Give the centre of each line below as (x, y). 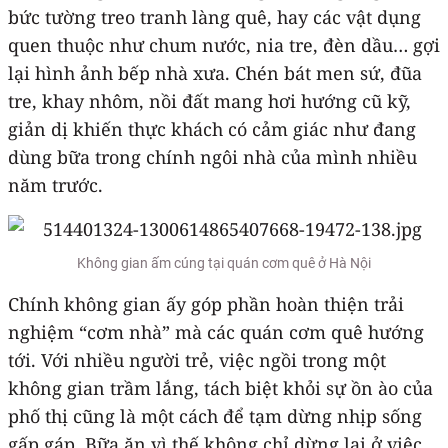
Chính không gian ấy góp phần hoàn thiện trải (206, 303)
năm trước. (55, 184)
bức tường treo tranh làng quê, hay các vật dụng (214, 16)
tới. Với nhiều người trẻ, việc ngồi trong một (197, 359)
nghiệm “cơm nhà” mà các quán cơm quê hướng (216, 331)
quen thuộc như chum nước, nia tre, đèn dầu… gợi (224, 44)
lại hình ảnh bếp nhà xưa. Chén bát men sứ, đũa (215, 72)
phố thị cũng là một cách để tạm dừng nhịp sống (215, 415)
